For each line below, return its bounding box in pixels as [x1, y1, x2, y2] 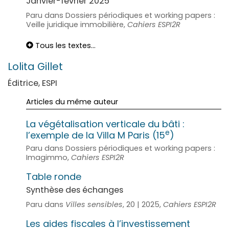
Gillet [37, 59, 63, 74]
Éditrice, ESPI [8, 77, 57, 89]
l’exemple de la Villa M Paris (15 [26, 128, 165, 142]
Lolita [8, 59, 37, 74]
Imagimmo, [26, 152, 71, 163]
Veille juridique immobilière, [26, 19, 127, 30]
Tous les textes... [33, 40, 96, 51]
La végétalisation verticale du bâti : [26, 117, 185, 130]
